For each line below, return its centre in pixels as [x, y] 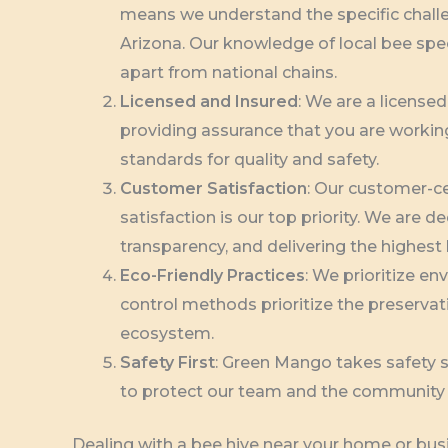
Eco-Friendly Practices [212, 276]
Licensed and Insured [209, 102]
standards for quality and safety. [249, 160]
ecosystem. [167, 334]
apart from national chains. [228, 73]
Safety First [167, 363]
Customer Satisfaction [213, 189]
